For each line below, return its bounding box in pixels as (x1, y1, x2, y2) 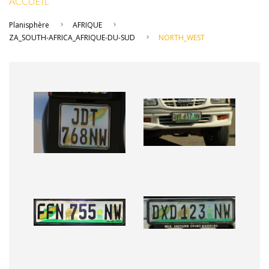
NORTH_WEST (159, 32, 205, 43)
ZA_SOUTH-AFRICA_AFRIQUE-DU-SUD (9, 32, 135, 43)
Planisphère (9, 20, 49, 30)
